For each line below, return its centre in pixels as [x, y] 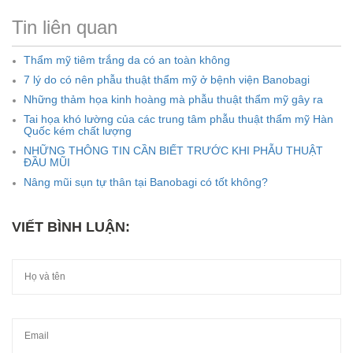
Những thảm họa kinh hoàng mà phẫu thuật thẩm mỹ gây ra [173, 100]
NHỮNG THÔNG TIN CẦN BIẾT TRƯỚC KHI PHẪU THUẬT [173, 151]
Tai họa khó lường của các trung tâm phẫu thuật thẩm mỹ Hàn [178, 119]
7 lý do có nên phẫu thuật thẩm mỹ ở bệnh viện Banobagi [167, 80]
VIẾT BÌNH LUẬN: [71, 227]
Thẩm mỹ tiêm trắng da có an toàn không [127, 60]
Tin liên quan [65, 28]
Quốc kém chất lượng [78, 131]
